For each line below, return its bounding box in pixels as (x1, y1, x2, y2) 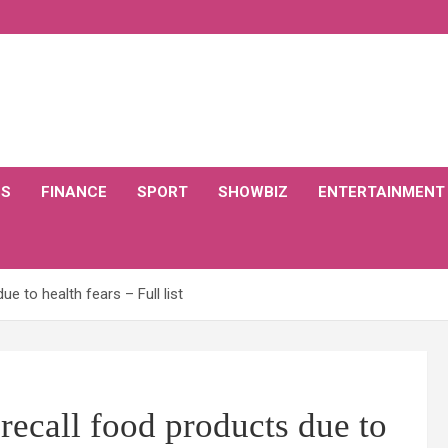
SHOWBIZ (218, 183, 288, 201)
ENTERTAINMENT (318, 183, 445, 201)
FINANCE (41, 183, 107, 201)
